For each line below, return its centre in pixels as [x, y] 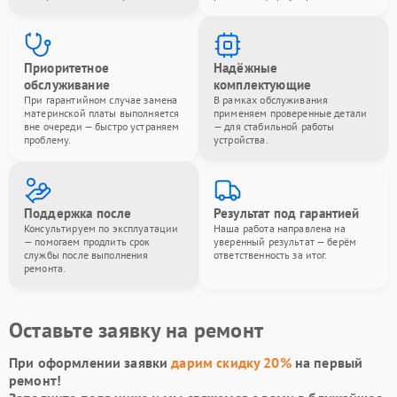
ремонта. [45, 268]
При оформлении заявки [90, 362]
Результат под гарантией [287, 213]
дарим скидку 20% [231, 362]
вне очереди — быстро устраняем [102, 126]
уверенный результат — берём [285, 241]
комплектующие [262, 84]
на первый [327, 362]
